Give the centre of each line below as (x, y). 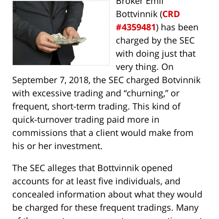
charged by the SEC (155, 40)
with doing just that (155, 54)
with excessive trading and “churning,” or (96, 93)
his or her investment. (57, 146)
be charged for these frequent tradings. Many (105, 208)
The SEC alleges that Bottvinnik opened (92, 168)
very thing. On (144, 67)
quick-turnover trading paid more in (86, 120)
